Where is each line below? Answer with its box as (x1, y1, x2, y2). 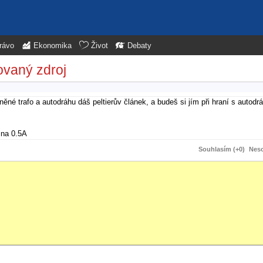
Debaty (127, 42, 151, 50)
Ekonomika (33, 42, 72, 50)
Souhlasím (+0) (198, 145, 245, 153)
